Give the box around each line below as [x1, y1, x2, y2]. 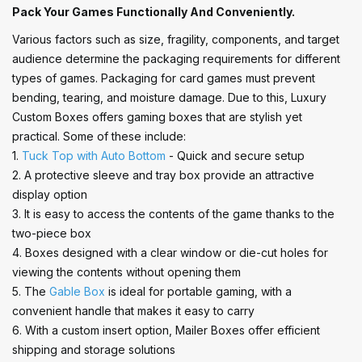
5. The [12, 284, 49, 298]
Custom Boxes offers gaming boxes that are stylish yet [12, 109, 302, 124]
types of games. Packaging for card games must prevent [12, 70, 315, 85]
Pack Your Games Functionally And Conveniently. [12, 4, 295, 19]
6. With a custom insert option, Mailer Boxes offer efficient [12, 322, 320, 337]
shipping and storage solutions [12, 342, 175, 356]
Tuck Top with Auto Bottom [22, 148, 166, 162]
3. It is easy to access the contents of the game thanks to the [12, 206, 335, 221]
